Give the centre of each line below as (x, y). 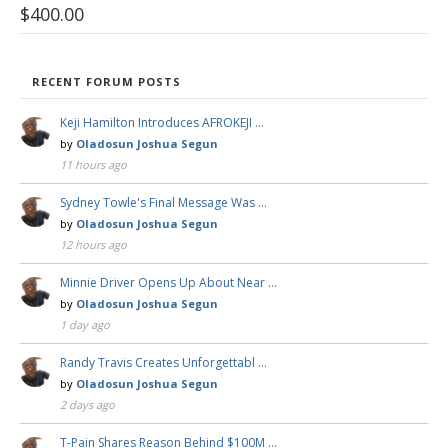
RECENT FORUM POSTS (106, 81)
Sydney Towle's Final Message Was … (163, 202)
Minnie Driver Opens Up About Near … (168, 282)
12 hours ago (93, 244)
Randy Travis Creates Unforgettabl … (163, 362)
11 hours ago (93, 164)
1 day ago (85, 324)
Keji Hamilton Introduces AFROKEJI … (162, 122)
